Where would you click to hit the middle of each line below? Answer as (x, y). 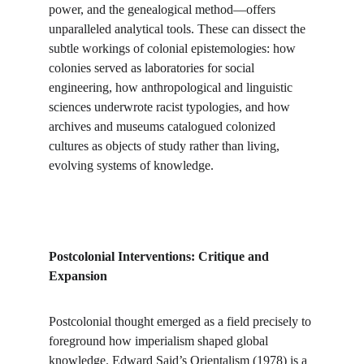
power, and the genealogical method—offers (164, 9)
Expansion (78, 276)
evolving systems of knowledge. (131, 165)
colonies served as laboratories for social (153, 68)
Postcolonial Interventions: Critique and (160, 256)
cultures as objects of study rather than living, (166, 146)
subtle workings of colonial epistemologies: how (174, 48)
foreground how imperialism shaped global (160, 341)
